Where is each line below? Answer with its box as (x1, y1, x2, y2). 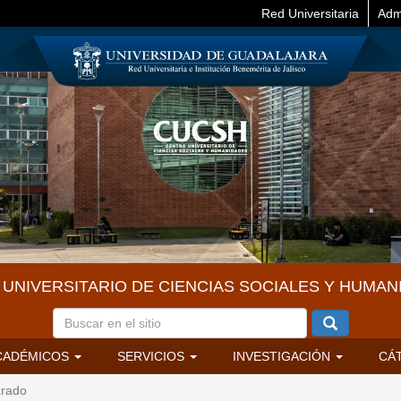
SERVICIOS (116, 349, 188, 364)
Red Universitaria (261, 6, 359, 21)
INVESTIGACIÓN (232, 349, 334, 364)
